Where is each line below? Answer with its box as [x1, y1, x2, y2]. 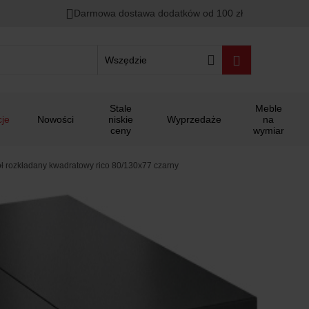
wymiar [252, 125, 284, 136]
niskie [108, 114, 133, 125]
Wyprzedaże [167, 114, 222, 125]
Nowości [37, 114, 74, 125]
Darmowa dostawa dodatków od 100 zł [74, 8, 243, 19]
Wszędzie [104, 54, 147, 66]
